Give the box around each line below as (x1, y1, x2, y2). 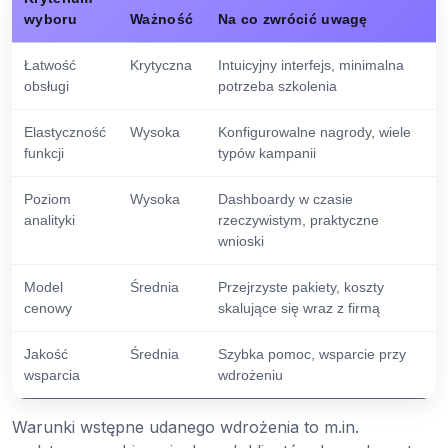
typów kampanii (218, 144, 316, 161)
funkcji (24, 144, 64, 161)
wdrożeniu (218, 366, 283, 383)
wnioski (218, 232, 264, 249)
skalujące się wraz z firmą (218, 299, 380, 316)
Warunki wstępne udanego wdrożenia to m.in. (12, 416, 359, 437)
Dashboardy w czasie (218, 190, 353, 207)
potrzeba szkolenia (218, 77, 337, 94)
